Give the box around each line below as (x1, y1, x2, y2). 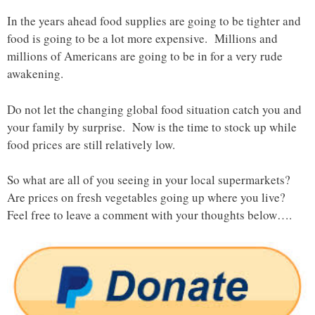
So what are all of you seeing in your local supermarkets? (7, 172, 295, 188)
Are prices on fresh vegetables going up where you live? (7, 189, 290, 206)
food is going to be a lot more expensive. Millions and (7, 30, 278, 47)
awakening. (7, 65, 63, 82)
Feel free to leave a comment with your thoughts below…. (7, 207, 292, 224)
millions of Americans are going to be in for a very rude (7, 48, 283, 65)
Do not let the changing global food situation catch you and (7, 101, 302, 117)
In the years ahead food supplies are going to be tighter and (7, 13, 301, 30)
